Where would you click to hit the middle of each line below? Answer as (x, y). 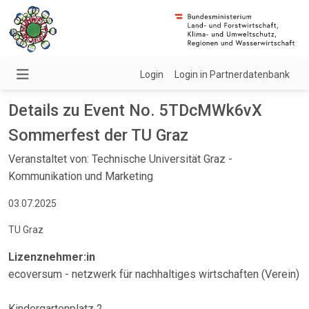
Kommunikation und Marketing (81, 176)
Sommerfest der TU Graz (98, 135)
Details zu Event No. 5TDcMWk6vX (135, 110)
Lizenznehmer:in (52, 257)
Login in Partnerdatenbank (232, 74)
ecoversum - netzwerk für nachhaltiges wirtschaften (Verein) (154, 274)
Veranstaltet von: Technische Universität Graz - (120, 159)
